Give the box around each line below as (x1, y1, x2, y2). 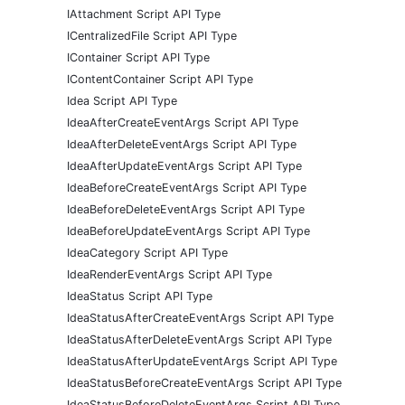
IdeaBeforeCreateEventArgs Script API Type (67, 180, 306, 194)
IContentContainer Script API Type (67, 71, 253, 86)
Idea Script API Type (67, 93, 177, 108)
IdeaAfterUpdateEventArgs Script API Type (67, 158, 302, 173)
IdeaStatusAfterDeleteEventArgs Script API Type (67, 332, 332, 346)
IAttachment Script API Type (67, 6, 221, 21)
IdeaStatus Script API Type (67, 288, 212, 303)
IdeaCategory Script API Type (67, 245, 228, 259)
